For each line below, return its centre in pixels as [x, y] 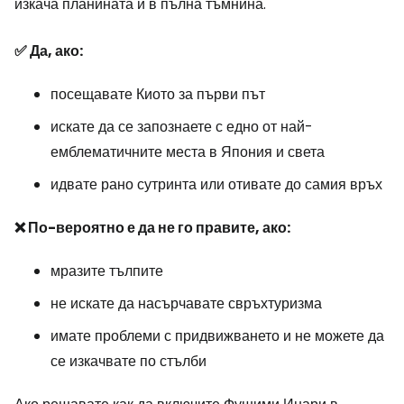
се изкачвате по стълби [129, 361]
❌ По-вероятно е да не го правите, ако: [152, 227]
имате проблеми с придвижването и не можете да [217, 335]
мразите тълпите [107, 271]
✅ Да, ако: [49, 50]
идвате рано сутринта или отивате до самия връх [216, 184]
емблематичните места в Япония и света [188, 151]
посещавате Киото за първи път [158, 94]
